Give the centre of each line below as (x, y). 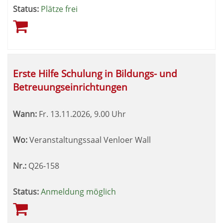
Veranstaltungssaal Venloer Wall (89, 140)
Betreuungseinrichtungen (70, 87)
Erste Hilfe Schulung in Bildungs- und (95, 73)
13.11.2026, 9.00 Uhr (87, 114)
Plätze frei (59, 9)
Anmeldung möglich (78, 192)
